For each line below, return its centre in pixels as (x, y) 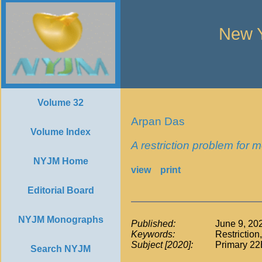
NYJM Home (61, 161)
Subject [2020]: (162, 245)
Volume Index (61, 132)
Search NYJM (61, 249)
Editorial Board (61, 190)
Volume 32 (61, 103)
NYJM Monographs (61, 220)
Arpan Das (158, 121)
